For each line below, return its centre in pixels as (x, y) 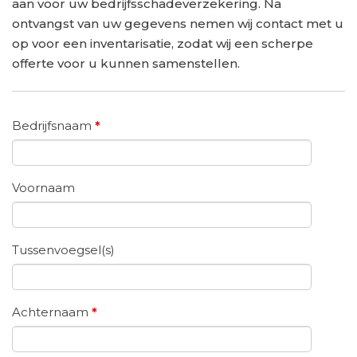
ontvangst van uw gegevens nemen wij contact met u (178, 23)
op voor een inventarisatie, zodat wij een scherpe (163, 43)
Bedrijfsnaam (53, 126)
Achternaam (52, 312)
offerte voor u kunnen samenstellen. (126, 63)
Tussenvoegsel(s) (63, 250)
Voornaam (43, 188)
